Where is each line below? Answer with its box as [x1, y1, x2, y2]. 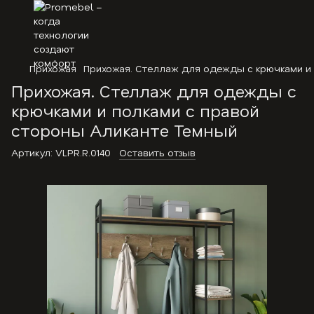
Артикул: [11, 146, 53, 159]
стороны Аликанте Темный [11, 119, 238, 141]
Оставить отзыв [119, 146, 196, 159]
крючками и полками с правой [11, 100, 259, 121]
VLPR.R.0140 [53, 146, 111, 159]
